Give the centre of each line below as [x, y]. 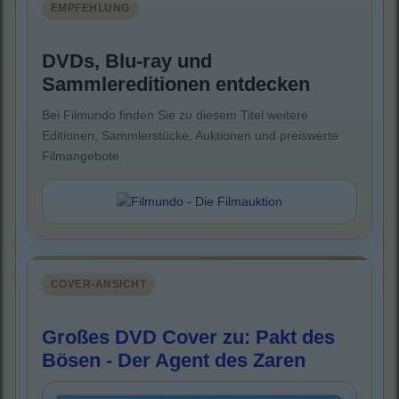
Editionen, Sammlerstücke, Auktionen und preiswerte [190, 136]
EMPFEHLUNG [90, 8]
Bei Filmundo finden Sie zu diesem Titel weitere [175, 115]
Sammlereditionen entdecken [176, 85]
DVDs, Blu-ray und [127, 61]
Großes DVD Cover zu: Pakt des [188, 338]
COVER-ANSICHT [99, 285]
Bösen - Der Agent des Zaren [174, 361]
